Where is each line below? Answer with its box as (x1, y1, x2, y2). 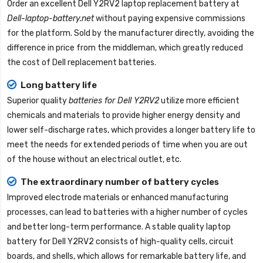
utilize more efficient (159, 96, 240, 106)
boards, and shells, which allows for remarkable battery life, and (7, 251, 246, 262)
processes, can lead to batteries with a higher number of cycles (7, 207, 248, 218)
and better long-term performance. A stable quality (7, 222, 206, 232)
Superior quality (7, 96, 69, 106)
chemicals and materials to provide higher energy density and (7, 110, 240, 121)
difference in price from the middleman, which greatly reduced (7, 43, 243, 53)
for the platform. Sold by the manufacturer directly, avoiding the (7, 28, 254, 39)
